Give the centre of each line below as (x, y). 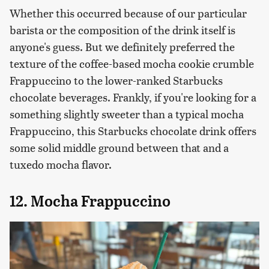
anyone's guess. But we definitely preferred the (122, 47)
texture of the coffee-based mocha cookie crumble (132, 64)
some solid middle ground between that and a (119, 148)
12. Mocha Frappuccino (90, 201)
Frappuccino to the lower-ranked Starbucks (116, 80)
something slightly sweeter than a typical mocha (127, 114)
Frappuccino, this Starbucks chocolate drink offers (133, 131)
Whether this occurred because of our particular (128, 13)
